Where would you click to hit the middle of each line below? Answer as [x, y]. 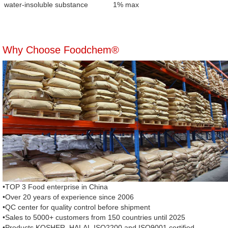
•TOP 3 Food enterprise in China [55, 187]
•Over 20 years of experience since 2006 [68, 197]
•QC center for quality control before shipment [76, 207]
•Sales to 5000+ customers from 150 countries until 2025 [94, 218]
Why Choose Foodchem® [61, 50]
